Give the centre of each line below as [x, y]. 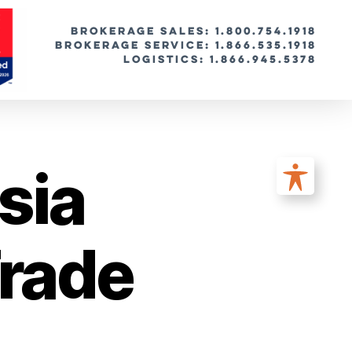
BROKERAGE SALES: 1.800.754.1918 [193, 31]
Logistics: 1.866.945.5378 [220, 59]
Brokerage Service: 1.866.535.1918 [185, 45]
